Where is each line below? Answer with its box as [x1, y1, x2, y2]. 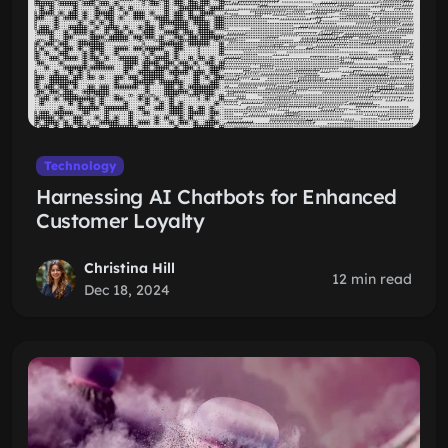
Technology [43, 158, 116, 173]
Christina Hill [84, 259, 175, 277]
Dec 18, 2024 [84, 281, 170, 299]
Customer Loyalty [36, 208, 205, 233]
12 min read [332, 270, 412, 288]
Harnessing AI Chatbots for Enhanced [36, 184, 398, 209]
